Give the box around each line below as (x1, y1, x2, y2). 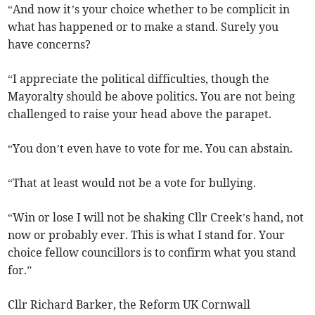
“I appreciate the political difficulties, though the (8, 72, 270, 86)
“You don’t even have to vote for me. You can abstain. (8, 141, 293, 156)
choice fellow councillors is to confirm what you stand (8, 245, 297, 260)
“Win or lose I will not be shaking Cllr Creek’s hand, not (8, 210, 304, 225)
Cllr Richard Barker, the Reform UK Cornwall (8, 297, 251, 312)
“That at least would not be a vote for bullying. (8, 176, 257, 191)
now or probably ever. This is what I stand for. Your (8, 228, 285, 243)
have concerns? (8, 37, 91, 52)
